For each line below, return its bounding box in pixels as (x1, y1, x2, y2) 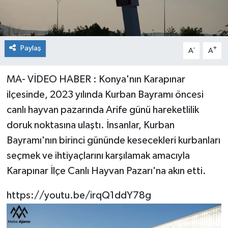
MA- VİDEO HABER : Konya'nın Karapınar (6, 74, 185, 85)
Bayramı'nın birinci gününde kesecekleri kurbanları (6, 135, 220, 146)
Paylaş (20, 44, 41, 52)
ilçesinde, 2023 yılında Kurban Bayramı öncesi (6, 90, 204, 100)
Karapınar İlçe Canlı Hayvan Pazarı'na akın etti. (6, 166, 206, 177)
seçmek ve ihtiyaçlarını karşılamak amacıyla (6, 151, 190, 161)
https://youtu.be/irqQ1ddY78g (6, 190, 151, 201)
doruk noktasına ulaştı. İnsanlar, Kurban (6, 120, 175, 131)
